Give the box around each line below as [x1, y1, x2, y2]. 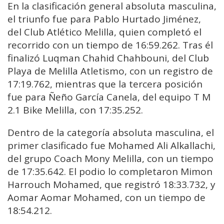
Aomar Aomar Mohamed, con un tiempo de [7, 191, 205, 204]
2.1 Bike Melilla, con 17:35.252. [7, 103, 143, 117]
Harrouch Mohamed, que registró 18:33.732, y [7, 178, 215, 191]
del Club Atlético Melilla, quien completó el [7, 25, 201, 39]
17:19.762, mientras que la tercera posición [7, 77, 202, 91]
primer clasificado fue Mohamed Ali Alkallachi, [7, 139, 215, 152]
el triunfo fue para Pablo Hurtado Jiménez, [7, 12, 201, 26]
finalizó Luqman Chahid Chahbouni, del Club [7, 51, 209, 65]
